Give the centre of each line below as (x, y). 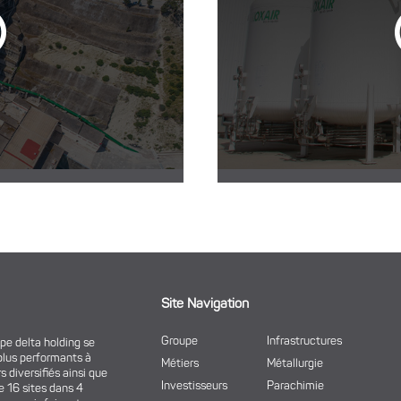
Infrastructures (305, 341)
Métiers (180, 363)
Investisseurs (195, 386)
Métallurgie (295, 363)
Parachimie (296, 386)
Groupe (180, 341)
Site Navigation (205, 304)
